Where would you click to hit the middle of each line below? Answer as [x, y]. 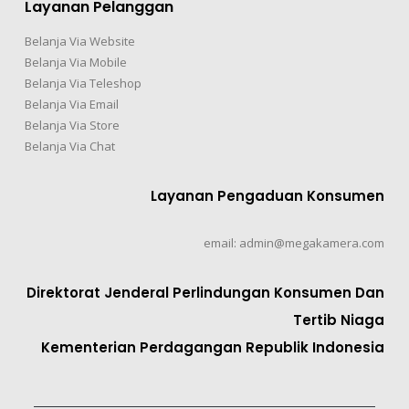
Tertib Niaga [339, 320]
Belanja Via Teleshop [83, 83]
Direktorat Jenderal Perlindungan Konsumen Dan [206, 293]
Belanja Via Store [72, 125]
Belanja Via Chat [69, 146]
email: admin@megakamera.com [294, 243]
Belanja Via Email [71, 104]
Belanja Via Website [79, 41]
